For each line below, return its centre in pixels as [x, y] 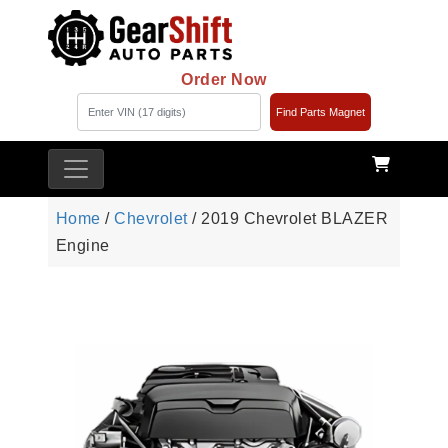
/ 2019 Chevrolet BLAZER [288, 219]
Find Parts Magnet [320, 112]
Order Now [224, 80]
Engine [83, 246]
